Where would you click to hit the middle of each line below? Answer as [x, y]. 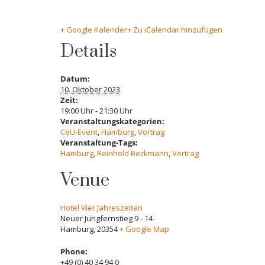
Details [88, 52]
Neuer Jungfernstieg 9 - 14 [106, 219]
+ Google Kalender [94, 30]
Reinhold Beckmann [133, 153]
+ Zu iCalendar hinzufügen [175, 30]
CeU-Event [79, 132]
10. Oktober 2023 [90, 90]
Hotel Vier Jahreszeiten [101, 208]
